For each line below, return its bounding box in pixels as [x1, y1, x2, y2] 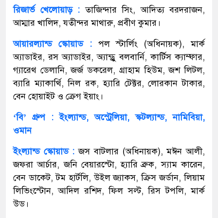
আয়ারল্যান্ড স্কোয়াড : [13, 38, 92, 49]
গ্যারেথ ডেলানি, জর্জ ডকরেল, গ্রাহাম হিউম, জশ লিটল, [13, 64, 205, 75]
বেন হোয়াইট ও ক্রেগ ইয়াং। [13, 91, 103, 102]
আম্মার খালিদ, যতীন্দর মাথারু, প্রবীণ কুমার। [13, 17, 161, 28]
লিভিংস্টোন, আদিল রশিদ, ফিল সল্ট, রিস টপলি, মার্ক [13, 185, 205, 196]
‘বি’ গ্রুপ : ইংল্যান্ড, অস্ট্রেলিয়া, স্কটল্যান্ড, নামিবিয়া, [13, 111, 205, 123]
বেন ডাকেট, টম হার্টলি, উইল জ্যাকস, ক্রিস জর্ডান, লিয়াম [13, 172, 205, 183]
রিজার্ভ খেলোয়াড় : [13, 4, 80, 15]
